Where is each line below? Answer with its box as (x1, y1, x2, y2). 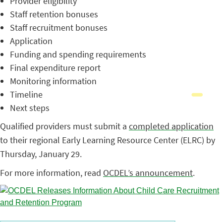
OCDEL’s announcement (103, 167, 193, 178)
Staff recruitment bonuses (10, 22, 108, 33)
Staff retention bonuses (10, 8, 98, 20)
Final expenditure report (10, 62, 101, 73)
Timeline (10, 89, 43, 100)
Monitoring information (10, 75, 97, 87)
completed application (129, 120, 214, 132)
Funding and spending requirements (10, 49, 146, 60)
